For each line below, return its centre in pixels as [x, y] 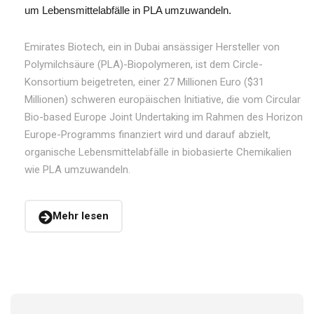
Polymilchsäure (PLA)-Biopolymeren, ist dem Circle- [144, 64]
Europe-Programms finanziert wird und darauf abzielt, [148, 135]
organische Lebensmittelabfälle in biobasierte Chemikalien [158, 152]
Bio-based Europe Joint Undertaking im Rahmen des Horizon [164, 117]
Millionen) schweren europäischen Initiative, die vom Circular [163, 100]
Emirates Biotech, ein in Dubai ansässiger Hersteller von [152, 47]
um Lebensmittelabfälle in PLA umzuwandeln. [128, 10]
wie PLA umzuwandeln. [77, 170]
